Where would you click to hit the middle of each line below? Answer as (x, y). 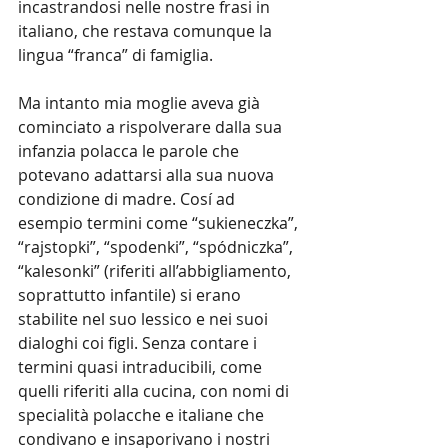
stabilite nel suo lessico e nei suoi (145, 319)
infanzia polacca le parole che (130, 151)
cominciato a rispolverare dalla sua (152, 127)
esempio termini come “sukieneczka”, (160, 223)
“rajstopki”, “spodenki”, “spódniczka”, (157, 247)
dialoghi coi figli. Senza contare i (139, 343)
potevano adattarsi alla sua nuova (148, 175)
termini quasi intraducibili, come (142, 367)
